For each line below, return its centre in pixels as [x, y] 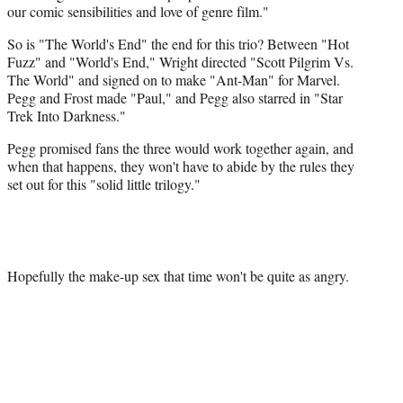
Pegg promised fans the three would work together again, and [180, 148]
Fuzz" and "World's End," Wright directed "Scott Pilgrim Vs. [180, 62]
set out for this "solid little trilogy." [106, 184]
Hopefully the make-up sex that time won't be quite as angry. [178, 276]
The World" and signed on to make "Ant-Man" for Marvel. [174, 80]
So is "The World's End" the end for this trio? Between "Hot [178, 44]
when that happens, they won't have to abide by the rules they [181, 166]
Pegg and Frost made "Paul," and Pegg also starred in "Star [175, 98]
